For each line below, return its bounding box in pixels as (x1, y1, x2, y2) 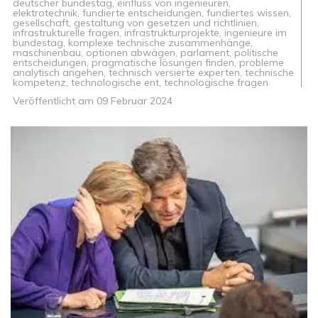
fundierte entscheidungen (82, 6, 202, 19)
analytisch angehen (13, 66, 104, 79)
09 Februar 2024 (97, 94, 172, 107)
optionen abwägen (86, 46, 175, 59)
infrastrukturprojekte (124, 26, 219, 39)
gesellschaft (13, 16, 69, 29)
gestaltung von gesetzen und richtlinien (74, 16, 257, 29)
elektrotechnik (13, 6, 77, 19)
